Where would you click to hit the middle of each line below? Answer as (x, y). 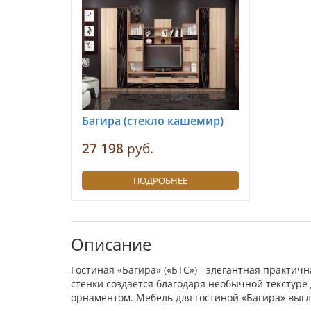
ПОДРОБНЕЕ (160, 180)
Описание (111, 244)
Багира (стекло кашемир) (153, 121)
